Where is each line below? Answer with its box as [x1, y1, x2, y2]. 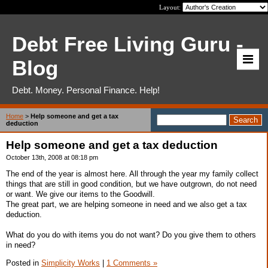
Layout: [159, 4, 182, 11]
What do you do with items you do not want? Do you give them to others [6, 230, 256, 239]
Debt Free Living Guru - [12, 32, 243, 56]
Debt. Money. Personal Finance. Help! [12, 85, 160, 95]
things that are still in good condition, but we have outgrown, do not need [6, 179, 257, 188]
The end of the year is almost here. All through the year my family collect [6, 169, 258, 178]
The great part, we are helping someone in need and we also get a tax [6, 199, 247, 209]
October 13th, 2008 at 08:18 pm [6, 154, 98, 161]
